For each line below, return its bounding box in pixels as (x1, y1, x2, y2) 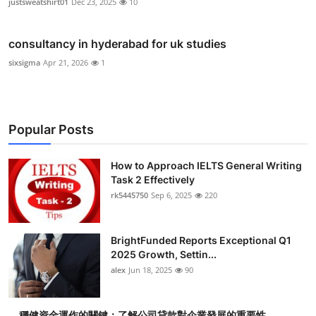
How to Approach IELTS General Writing (111, 159, 302, 171)
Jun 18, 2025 (128, 264, 172, 275)
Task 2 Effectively (111, 173, 195, 186)
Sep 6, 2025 (151, 189, 192, 200)
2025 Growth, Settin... (111, 248, 217, 260)
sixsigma (8, 56, 40, 68)
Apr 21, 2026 (43, 56, 88, 68)
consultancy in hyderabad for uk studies (8, 36, 226, 51)
